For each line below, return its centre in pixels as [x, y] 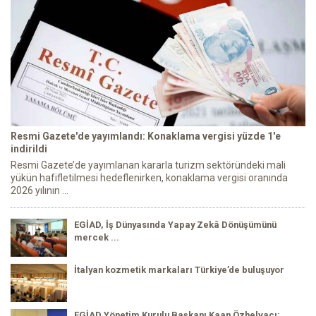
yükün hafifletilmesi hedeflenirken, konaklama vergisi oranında [149, 177]
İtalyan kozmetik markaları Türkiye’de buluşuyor [179, 269]
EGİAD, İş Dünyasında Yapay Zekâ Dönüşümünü [175, 224]
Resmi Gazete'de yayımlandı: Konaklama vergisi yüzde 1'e [146, 136]
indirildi [29, 148]
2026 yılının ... [39, 190]
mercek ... [97, 237]
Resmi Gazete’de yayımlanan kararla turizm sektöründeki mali [148, 165]
